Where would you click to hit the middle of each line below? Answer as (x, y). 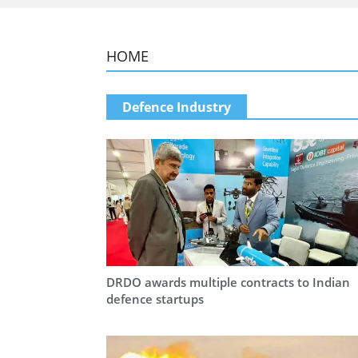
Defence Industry (177, 107)
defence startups (155, 299)
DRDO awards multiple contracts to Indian (228, 282)
